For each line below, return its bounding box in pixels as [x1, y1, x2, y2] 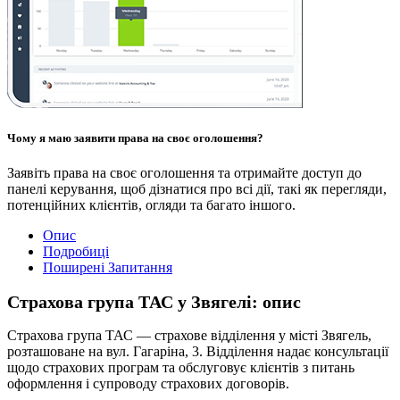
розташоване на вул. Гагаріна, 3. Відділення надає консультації [7, 344, 388, 360]
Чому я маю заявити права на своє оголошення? [7, 131, 263, 146]
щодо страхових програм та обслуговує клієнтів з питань [7, 360, 354, 376]
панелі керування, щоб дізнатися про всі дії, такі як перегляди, [7, 181, 387, 197]
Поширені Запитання [43, 260, 172, 276]
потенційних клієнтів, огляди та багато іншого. [7, 197, 296, 213]
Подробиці [43, 244, 109, 260]
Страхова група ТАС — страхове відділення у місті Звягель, [7, 328, 371, 344]
